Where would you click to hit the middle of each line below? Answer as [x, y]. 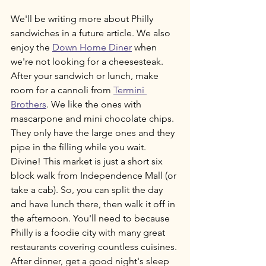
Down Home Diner [92, 47]
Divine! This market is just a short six [88, 161]
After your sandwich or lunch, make [86, 76]
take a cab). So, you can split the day [88, 190]
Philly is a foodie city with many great [89, 233]
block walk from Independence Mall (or [95, 176]
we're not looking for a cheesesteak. [88, 62]
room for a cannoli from [62, 90]
